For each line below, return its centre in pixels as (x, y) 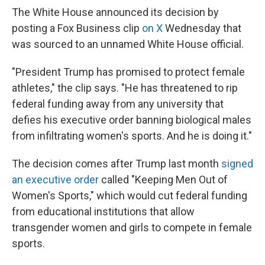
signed (237, 164)
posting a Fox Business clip (77, 28)
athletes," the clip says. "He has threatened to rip (125, 88)
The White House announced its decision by (115, 12)
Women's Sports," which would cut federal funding (130, 195)
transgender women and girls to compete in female (132, 227)
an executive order (55, 180)
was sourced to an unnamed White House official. (128, 44)
